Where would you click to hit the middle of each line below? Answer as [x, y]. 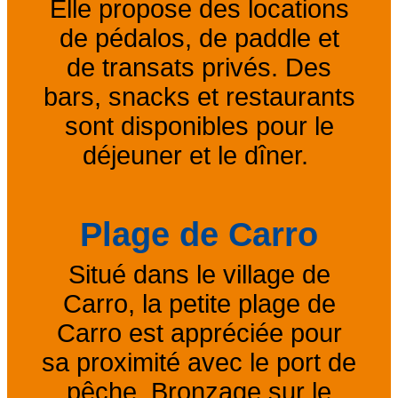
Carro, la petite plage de [199, 303]
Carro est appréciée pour [199, 333]
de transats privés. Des [199, 67]
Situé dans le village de [199, 274]
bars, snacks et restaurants [199, 96]
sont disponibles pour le [199, 126]
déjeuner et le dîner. [199, 155]
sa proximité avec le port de [199, 362]
